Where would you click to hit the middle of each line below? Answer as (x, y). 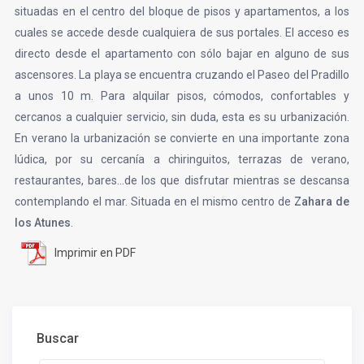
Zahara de (320, 202)
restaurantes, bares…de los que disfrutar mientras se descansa (182, 181)
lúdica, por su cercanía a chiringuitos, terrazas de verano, (182, 160)
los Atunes (43, 223)
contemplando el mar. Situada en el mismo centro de (153, 202)
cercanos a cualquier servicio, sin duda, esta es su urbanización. (182, 117)
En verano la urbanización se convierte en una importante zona (182, 139)
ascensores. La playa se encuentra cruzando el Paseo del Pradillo (182, 75)
